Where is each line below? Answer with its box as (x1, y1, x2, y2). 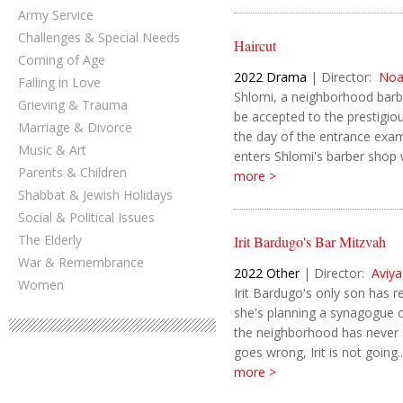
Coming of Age (18, 51, 105, 68)
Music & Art (18, 141, 86, 158)
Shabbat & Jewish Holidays (18, 186, 173, 203)
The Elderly (18, 231, 82, 248)
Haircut (234, 35, 276, 56)
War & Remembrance (18, 254, 144, 271)
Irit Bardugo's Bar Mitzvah (234, 231, 386, 252)
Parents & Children (18, 164, 127, 181)
